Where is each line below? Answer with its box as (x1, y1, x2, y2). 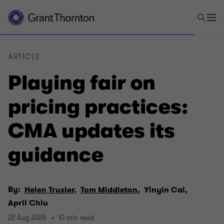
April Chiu (8, 197, 48, 208)
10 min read (58, 212, 94, 222)
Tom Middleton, (80, 184, 140, 195)
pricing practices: (8, 95, 188, 118)
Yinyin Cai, (144, 184, 187, 195)
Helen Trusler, (24, 184, 76, 195)
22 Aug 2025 (8, 212, 46, 222)
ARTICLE (8, 52, 40, 61)
